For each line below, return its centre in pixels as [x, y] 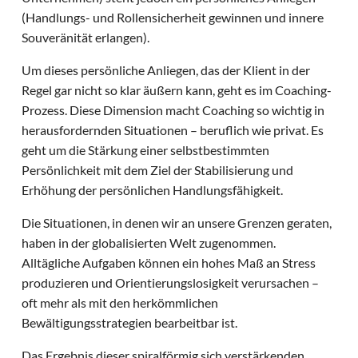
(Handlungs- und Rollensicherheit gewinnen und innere [173, 18]
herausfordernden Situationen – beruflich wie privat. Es [173, 130]
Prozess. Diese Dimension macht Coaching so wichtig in [173, 110]
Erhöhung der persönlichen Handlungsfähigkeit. [154, 190]
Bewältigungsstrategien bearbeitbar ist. [131, 323]
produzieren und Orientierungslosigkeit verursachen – [171, 283]
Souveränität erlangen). [87, 38]
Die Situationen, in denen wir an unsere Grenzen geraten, [177, 223]
